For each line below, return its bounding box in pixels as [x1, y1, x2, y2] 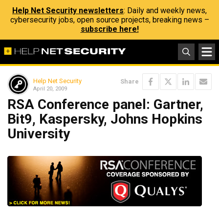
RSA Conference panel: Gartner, [7, 96, 203, 112]
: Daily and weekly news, [124, 6, 207, 15]
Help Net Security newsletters [12, 6, 124, 15]
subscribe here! [80, 24, 139, 34]
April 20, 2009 [33, 85, 67, 92]
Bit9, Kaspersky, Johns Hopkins [7, 111, 202, 127]
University [7, 126, 70, 142]
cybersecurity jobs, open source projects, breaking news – [10, 15, 209, 24]
